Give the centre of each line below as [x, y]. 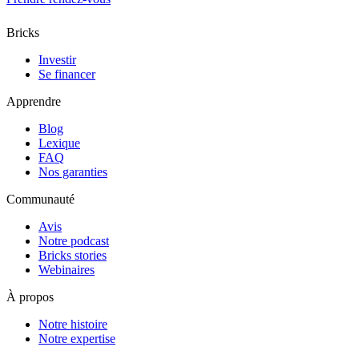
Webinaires [67, 269]
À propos [30, 296]
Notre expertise [77, 338]
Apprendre [34, 101]
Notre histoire [73, 324]
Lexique [59, 143]
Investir [57, 59]
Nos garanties [73, 171]
